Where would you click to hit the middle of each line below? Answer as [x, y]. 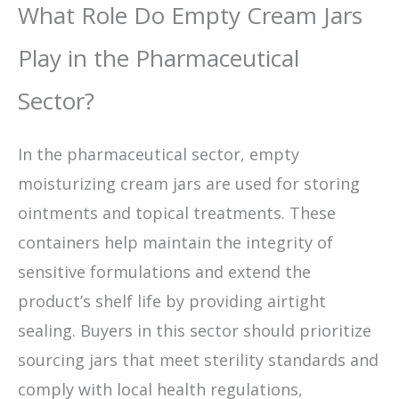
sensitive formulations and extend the [164, 271]
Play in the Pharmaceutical [159, 57]
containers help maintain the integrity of [175, 242]
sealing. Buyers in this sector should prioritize [195, 330]
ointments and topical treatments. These [177, 212]
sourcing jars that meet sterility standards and [198, 359]
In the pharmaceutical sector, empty [159, 154]
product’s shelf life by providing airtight [172, 301]
